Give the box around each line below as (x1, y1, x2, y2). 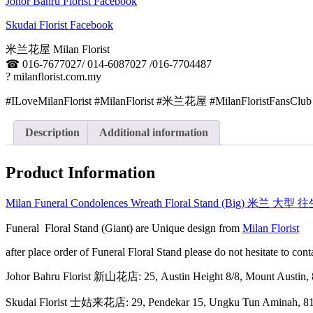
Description (25, 126, 80, 138)
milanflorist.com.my (10, 70, 101, 82)
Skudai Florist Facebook (6, 18, 113, 31)
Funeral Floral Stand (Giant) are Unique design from (6, 221, 242, 234)
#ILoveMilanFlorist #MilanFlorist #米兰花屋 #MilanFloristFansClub (6, 94, 312, 107)
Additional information (99, 126, 208, 138)
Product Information (6, 163, 155, 182)
